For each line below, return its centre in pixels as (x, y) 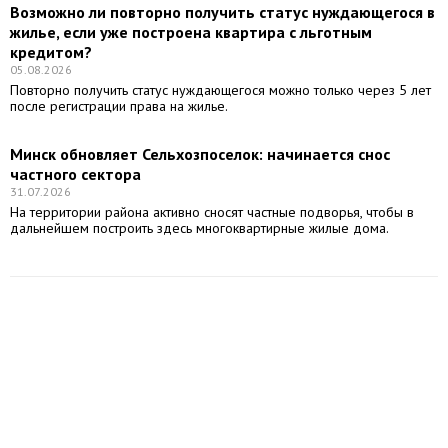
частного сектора (75, 174)
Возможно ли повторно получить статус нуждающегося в (222, 12)
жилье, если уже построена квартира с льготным (191, 32)
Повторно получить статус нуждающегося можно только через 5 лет (220, 90)
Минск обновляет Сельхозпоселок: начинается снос (200, 154)
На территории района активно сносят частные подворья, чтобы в (212, 212)
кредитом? (51, 52)
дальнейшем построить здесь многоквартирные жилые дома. (199, 228)
